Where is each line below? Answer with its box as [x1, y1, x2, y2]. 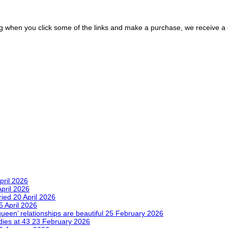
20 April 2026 [13, 193, 55, 202]
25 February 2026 [105, 209, 163, 218]
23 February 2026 [32, 217, 90, 226]
